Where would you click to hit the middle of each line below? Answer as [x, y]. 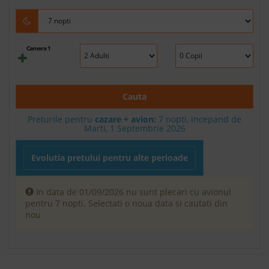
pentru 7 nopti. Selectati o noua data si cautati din [126, 203]
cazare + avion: [125, 119]
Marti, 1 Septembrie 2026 [134, 128]
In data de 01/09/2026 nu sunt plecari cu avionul [134, 192]
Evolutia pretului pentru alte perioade [110, 157]
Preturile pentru [61, 119]
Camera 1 [39, 48]
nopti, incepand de [202, 119]
